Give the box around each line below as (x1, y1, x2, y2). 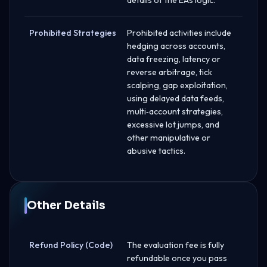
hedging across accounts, (127, 40, 225, 51)
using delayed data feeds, (127, 92, 224, 104)
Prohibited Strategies (29, 27, 116, 38)
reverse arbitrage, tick (127, 66, 212, 77)
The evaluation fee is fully (127, 239, 224, 250)
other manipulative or (127, 132, 210, 143)
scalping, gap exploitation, (127, 79, 228, 91)
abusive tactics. (127, 145, 185, 156)
